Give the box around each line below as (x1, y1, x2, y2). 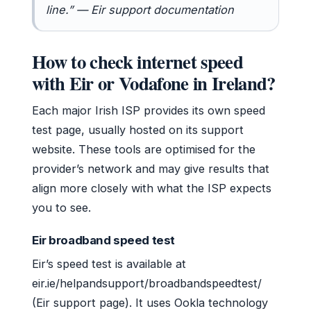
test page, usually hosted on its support (32, 123, 244, 137)
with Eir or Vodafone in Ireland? (32, 69, 276, 97)
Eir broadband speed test (32, 233, 175, 248)
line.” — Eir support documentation (46, 3, 234, 17)
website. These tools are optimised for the (32, 142, 255, 157)
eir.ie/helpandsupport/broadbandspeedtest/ (32, 276, 262, 291)
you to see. (32, 201, 91, 215)
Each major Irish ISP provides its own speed (32, 103, 265, 118)
